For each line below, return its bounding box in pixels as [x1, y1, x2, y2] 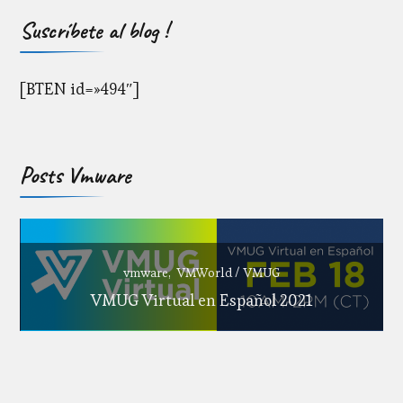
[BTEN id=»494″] [20, 77, 140, 99]
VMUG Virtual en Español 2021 [91, 290, 313, 311]
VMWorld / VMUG [176, 264, 281, 282]
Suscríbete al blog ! [20, 14, 169, 45]
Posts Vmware [20, 159, 132, 190]
